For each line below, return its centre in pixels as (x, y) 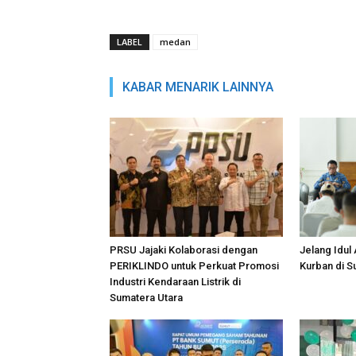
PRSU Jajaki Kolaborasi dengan (184, 250)
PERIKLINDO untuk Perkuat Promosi (194, 266)
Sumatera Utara (146, 298)
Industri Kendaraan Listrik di (175, 282)
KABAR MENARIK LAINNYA (198, 87)
